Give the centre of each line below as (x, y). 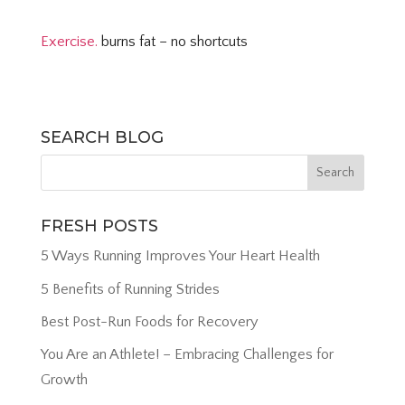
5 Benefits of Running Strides (130, 289)
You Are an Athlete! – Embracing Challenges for (187, 355)
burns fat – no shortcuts (172, 41)
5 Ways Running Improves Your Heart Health (180, 256)
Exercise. (69, 41)
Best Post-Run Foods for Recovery (149, 321)
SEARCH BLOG (102, 138)
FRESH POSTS (99, 226)
